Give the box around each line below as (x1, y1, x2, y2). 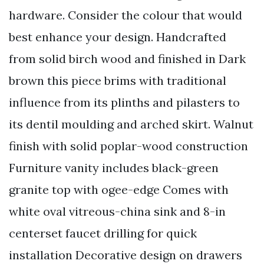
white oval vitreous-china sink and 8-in (9, 204, 226, 219)
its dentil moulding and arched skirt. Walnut (9, 117, 253, 132)
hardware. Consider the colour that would (9, 8, 242, 23)
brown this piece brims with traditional (9, 73, 226, 88)
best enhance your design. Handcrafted (9, 29, 226, 45)
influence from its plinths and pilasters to (9, 95, 240, 110)
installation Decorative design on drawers (9, 247, 242, 263)
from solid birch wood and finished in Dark (9, 51, 246, 67)
